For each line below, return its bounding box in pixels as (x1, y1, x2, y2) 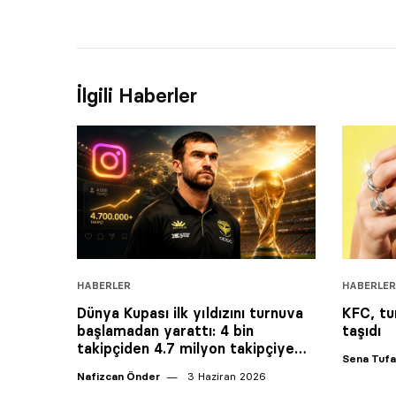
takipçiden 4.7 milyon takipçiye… (77, 339, 307, 358)
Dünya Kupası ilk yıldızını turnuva (77, 304, 303, 323)
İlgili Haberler (77, 83, 197, 108)
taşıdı (342, 322, 381, 340)
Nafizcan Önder (77, 369, 160, 384)
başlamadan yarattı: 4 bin (77, 322, 254, 340)
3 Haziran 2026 (184, 369, 266, 384)
